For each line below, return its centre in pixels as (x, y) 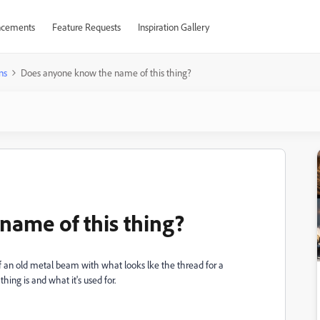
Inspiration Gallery (173, 27)
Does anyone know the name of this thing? (106, 72)
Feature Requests (86, 27)
